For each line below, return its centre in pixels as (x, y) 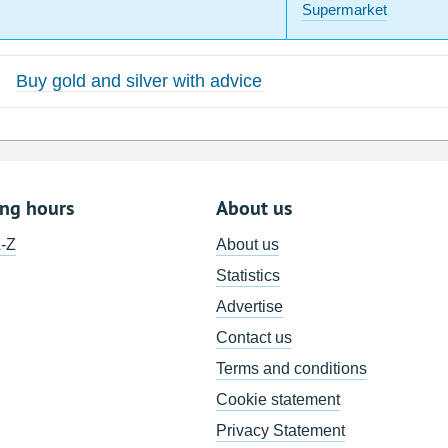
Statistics (248, 276)
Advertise (250, 307)
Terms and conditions (292, 369)
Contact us (254, 338)
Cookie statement (278, 400)
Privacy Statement (281, 431)
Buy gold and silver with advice (139, 81)
